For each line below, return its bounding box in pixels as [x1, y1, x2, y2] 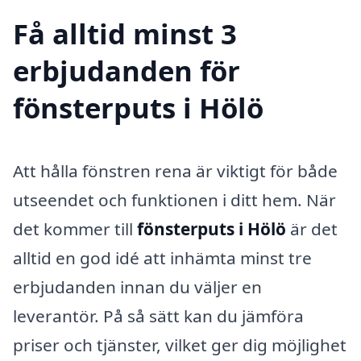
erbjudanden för [13, 51, 240, 89]
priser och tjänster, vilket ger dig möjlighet [13, 333, 346, 356]
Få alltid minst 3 [13, 14, 237, 52]
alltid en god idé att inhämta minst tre [13, 246, 312, 269]
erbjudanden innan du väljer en [13, 275, 262, 298]
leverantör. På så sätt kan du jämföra [13, 304, 304, 327]
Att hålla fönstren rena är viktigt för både [13, 159, 338, 182]
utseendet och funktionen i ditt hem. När [13, 188, 336, 211]
